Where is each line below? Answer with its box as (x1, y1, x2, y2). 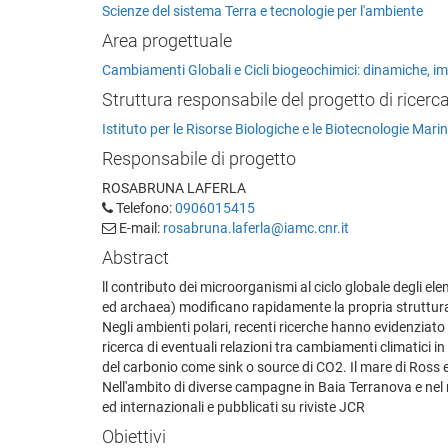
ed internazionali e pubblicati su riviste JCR (102, 398, 365, 415)
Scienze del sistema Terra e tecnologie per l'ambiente (102, 2, 423, 19)
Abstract (102, 246, 169, 268)
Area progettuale (102, 29, 232, 51)
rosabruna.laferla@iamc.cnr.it (163, 219, 349, 236)
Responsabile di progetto (102, 147, 296, 169)
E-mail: (116, 219, 163, 236)
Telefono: (113, 199, 175, 216)
